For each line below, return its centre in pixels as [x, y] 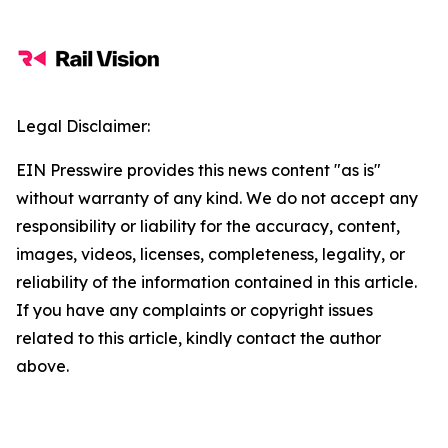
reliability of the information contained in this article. [216, 282]
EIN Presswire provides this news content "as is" [198, 170]
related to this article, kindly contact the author [198, 338]
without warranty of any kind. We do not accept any [217, 198]
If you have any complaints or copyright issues [194, 310]
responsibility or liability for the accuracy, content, [208, 226]
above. [42, 366]
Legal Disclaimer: [83, 126]
